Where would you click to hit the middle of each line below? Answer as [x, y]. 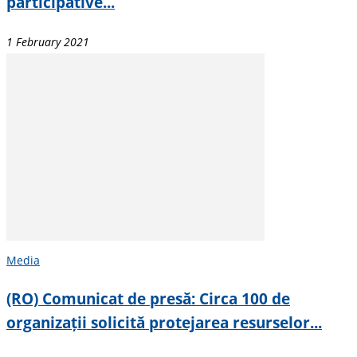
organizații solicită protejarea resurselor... [164, 322]
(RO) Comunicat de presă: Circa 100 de [148, 298]
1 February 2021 [48, 41]
